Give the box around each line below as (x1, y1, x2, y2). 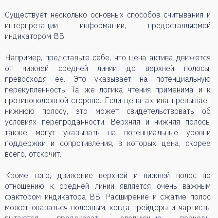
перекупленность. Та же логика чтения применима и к (5, 85, 211, 94)
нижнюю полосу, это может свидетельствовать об (5, 106, 211, 116)
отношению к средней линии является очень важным (5, 181, 211, 191)
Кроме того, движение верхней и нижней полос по (5, 170, 211, 180)
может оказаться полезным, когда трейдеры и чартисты (5, 202, 211, 212)
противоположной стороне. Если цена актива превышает (5, 95, 211, 105)
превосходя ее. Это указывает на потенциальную (5, 74, 211, 84)
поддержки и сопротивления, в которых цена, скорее (5, 138, 211, 148)
